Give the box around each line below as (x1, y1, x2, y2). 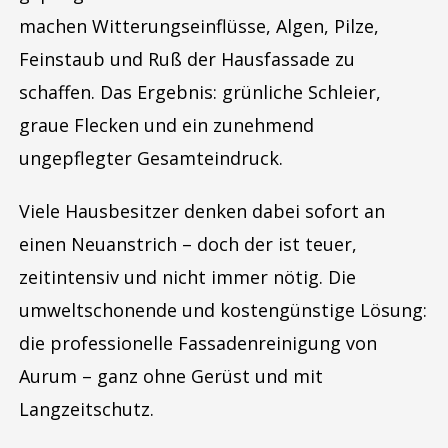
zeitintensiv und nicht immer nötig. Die (19, 265, 356, 289)
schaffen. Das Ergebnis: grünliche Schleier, (19, 80, 381, 104)
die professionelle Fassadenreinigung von (19, 331, 377, 355)
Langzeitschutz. (19, 397, 154, 421)
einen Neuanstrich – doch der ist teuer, (19, 232, 357, 256)
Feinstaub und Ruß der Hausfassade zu (19, 47, 355, 71)
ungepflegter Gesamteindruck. (19, 146, 283, 170)
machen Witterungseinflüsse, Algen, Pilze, (19, 14, 379, 38)
